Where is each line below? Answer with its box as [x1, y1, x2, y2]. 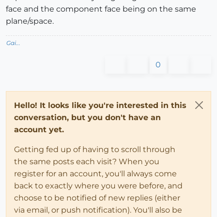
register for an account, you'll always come [14, 169, 177, 178]
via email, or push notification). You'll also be [14, 205, 182, 215]
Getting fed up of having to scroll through [14, 144, 175, 154]
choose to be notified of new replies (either [14, 193, 180, 202]
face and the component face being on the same [6, 4, 196, 14]
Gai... [6, 39, 20, 46]
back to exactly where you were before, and [14, 181, 183, 190]
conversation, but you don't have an [14, 112, 161, 122]
